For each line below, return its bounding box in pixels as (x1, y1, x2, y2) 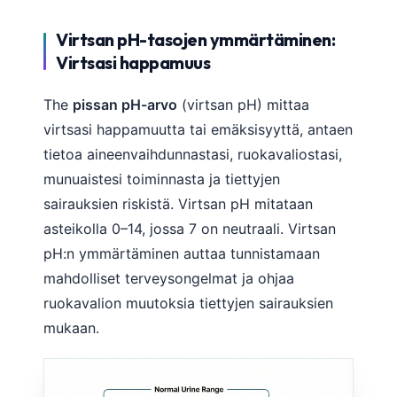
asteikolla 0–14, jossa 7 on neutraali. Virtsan (43, 219, 336, 237)
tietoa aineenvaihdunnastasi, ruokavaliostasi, (43, 144, 342, 163)
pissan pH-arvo (73, 95, 177, 113)
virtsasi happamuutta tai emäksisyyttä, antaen (43, 120, 353, 138)
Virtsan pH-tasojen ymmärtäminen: (56, 27, 335, 51)
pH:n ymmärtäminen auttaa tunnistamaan (43, 244, 320, 262)
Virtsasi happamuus (56, 51, 210, 74)
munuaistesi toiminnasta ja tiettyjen (43, 169, 280, 188)
